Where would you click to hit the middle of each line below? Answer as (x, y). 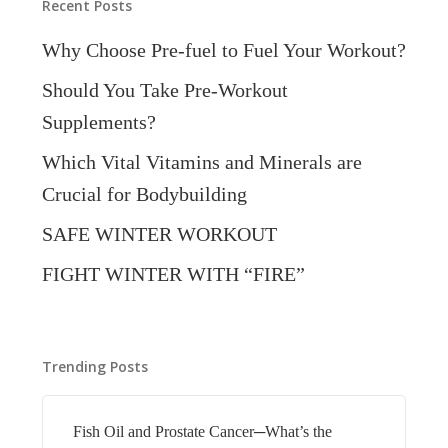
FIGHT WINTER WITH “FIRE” (173, 274)
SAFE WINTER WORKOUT (159, 234)
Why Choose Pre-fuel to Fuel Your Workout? (223, 50)
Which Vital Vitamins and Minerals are (201, 162)
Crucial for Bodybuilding (144, 194)
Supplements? (98, 122)
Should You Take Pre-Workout (164, 90)
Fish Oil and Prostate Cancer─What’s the (202, 432)
